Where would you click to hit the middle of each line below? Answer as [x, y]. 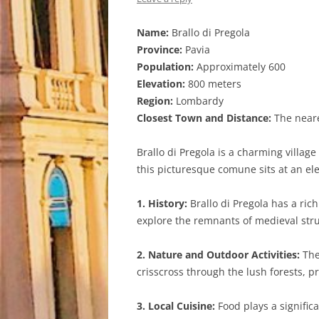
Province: [159, 49]
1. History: [162, 203]
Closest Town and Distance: [204, 118]
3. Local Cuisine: [176, 306]
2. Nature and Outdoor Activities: [218, 255]
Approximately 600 [240, 67]
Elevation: [161, 84]
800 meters [213, 84]
